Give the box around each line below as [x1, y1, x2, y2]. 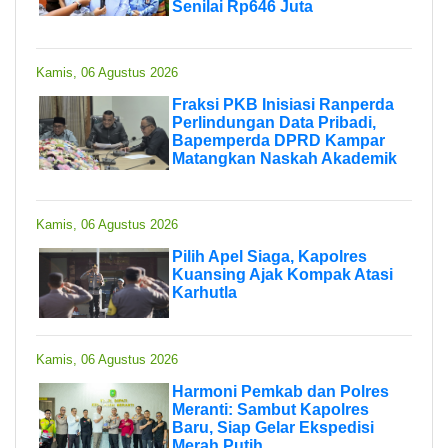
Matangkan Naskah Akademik [172, 149, 397, 167]
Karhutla [172, 283, 237, 301]
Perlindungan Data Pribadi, [172, 113, 376, 131]
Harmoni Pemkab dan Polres [172, 382, 389, 400]
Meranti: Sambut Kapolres [172, 400, 369, 418]
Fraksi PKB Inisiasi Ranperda [172, 95, 394, 113]
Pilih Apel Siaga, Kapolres [172, 247, 367, 265]
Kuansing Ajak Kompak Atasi [172, 265, 393, 283]
